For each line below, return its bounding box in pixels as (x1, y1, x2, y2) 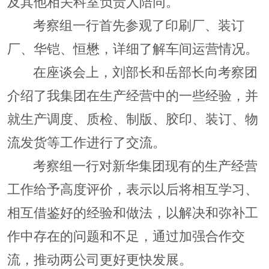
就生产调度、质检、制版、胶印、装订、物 (7, 109, 258, 128)
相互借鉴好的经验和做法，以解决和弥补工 (7, 202, 258, 222)
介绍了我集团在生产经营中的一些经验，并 (7, 85, 258, 104)
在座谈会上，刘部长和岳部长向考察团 (32, 62, 258, 81)
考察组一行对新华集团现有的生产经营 (32, 156, 258, 175)
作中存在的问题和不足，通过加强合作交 (7, 226, 245, 245)
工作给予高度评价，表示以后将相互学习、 (7, 179, 258, 198)
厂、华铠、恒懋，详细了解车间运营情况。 (7, 38, 258, 58)
